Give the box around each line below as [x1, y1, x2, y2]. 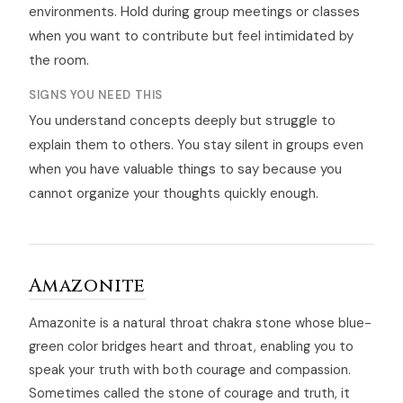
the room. [29, 51, 89, 70]
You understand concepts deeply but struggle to [29, 112, 336, 130]
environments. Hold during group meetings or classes [29, 3, 360, 22]
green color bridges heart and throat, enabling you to [29, 337, 354, 356]
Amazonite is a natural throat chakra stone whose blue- [29, 314, 372, 333]
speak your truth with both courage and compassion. [29, 361, 351, 380]
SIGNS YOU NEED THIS [29, 87, 164, 103]
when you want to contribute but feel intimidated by [29, 27, 354, 46]
